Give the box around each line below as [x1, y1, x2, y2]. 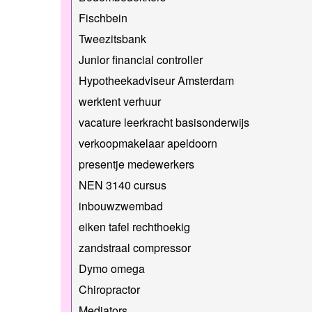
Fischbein [79, 9, 127, 26]
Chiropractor [79, 281, 140, 297]
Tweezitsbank [79, 30, 146, 47]
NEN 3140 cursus [79, 176, 166, 193]
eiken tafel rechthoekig [79, 218, 190, 235]
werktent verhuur [79, 93, 161, 109]
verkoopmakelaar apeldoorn [79, 134, 217, 151]
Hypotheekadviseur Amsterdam [79, 72, 234, 88]
